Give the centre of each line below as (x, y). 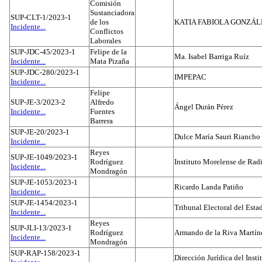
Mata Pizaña (110, 61)
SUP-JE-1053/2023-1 (44, 182)
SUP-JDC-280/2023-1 (45, 72)
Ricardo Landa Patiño (209, 187)
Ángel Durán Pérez (204, 107)
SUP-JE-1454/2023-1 (44, 203)
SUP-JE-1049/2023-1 (44, 157)
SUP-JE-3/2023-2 (38, 102)
